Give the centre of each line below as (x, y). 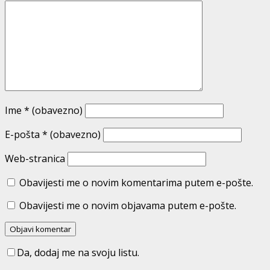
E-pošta (24, 135)
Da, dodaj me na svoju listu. (78, 253)
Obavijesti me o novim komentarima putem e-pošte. (136, 183)
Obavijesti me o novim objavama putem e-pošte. (128, 206)
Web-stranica (35, 159)
